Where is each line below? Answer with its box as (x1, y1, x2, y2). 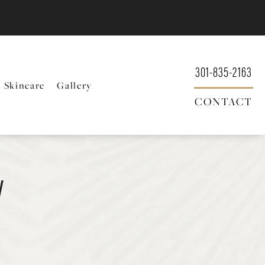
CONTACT (195, 94, 253, 109)
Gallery (57, 78, 93, 92)
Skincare (4, 78, 46, 92)
